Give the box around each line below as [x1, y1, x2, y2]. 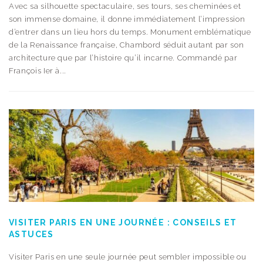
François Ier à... [9, 66, 67, 75]
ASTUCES [9, 229, 54, 239]
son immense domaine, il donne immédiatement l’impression [9, 14, 245, 23]
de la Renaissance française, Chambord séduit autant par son [9, 40, 244, 49]
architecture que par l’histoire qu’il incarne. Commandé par [9, 53, 238, 62]
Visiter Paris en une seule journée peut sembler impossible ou [9, 252, 247, 261]
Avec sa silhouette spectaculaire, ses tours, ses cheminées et [9, 1, 241, 11]
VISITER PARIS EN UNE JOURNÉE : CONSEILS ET [9, 217, 237, 227]
